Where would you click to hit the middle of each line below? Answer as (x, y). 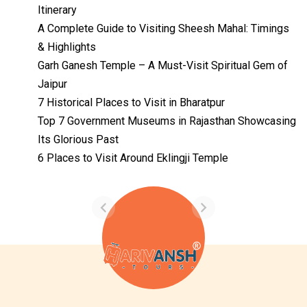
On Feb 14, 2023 (140, 194)
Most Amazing (145, 157)
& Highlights (67, 47)
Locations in (138, 173)
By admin (126, 181)
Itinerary (57, 10)
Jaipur (52, 84)
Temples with (143, 141)
